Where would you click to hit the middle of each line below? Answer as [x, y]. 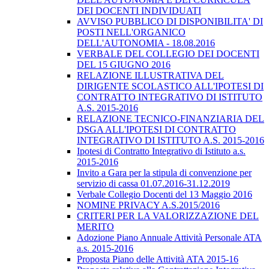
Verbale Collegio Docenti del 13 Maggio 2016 [165, 195]
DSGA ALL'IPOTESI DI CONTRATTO [156, 130]
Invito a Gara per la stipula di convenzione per [164, 173]
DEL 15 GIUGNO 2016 [124, 65]
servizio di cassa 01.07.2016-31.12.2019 [153, 184]
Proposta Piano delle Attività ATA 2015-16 [158, 259]
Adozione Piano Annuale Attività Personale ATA [169, 238]
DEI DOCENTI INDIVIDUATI [139, 11]
